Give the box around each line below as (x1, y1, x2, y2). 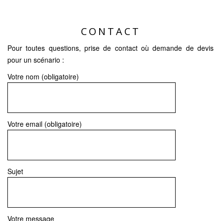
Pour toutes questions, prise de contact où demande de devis (7, 43, 214, 53)
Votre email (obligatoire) (7, 119, 82, 129)
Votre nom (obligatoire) (7, 72, 79, 81)
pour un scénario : (7, 55, 64, 65)
